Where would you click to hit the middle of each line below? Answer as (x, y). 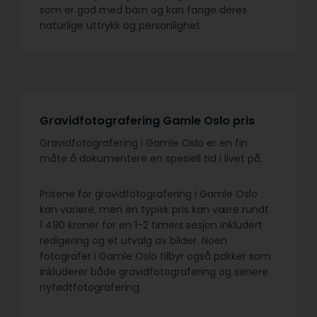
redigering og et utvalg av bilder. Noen (133, 241)
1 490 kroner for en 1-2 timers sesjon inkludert (151, 225)
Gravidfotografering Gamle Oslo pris (147, 121)
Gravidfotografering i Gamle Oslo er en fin (144, 143)
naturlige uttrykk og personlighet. (121, 26)
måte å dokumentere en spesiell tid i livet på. (151, 159)
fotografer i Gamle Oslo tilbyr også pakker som (155, 257)
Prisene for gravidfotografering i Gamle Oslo (149, 194)
